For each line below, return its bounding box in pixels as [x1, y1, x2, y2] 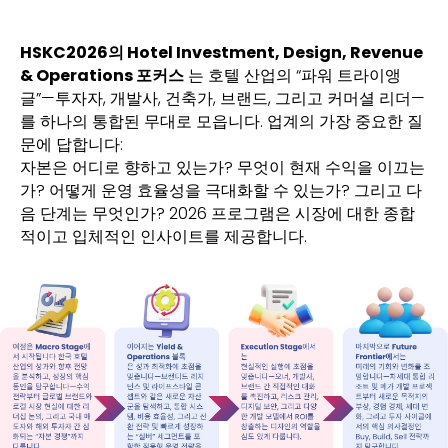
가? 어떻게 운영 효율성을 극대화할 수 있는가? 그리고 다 [20, 179, 422, 203]
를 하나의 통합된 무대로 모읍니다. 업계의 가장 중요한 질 [20, 110, 423, 134]
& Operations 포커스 [20, 64, 184, 88]
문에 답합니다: [20, 133, 123, 157]
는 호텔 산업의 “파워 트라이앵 [184, 64, 401, 88]
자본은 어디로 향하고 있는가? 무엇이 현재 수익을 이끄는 [20, 156, 425, 180]
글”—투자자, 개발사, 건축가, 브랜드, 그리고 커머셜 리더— [20, 87, 425, 111]
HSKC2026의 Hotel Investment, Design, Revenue [20, 41, 423, 65]
